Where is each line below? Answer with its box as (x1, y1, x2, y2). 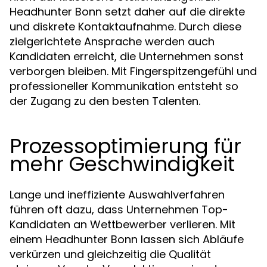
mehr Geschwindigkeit (10, 150, 235, 178)
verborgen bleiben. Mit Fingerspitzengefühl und (10, 64, 257, 79)
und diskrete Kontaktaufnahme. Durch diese (10, 19, 241, 34)
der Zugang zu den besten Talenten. (10, 94, 200, 108)
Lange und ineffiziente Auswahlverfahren (10, 187, 225, 202)
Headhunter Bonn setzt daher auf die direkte (10, 4, 245, 19)
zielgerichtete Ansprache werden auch (10, 34, 215, 49)
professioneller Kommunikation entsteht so (10, 79, 238, 94)
